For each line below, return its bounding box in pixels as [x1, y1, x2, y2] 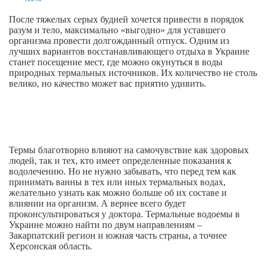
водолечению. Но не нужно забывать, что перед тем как [9, 166, 236, 176]
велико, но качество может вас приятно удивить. [9, 78, 206, 88]
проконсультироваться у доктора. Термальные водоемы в [9, 209, 240, 219]
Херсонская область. [9, 241, 94, 251]
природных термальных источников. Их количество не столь [9, 68, 257, 78]
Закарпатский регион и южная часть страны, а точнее [9, 230, 227, 240]
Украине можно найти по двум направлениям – [9, 220, 202, 230]
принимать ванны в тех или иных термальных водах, [9, 177, 226, 187]
